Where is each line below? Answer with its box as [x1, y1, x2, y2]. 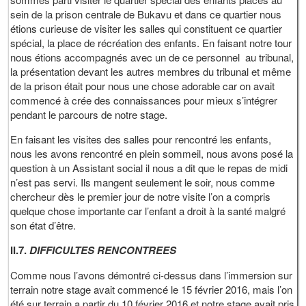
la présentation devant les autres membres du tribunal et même [10, 64, 292, 79]
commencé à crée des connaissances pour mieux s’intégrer [10, 93, 278, 108]
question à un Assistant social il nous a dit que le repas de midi [10, 161, 288, 176]
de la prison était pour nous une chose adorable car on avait [10, 79, 275, 94]
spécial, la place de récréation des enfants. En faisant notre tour [10, 36, 292, 51]
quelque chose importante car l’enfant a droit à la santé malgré [10, 204, 286, 219]
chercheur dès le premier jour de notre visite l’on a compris [10, 189, 271, 204]
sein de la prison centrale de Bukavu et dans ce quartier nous [10, 7, 282, 22]
